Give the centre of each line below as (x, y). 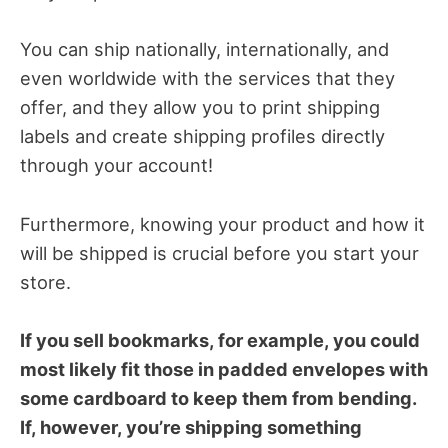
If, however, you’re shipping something (191, 426)
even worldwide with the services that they (207, 78)
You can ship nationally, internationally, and (204, 49)
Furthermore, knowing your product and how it (222, 223)
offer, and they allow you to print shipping (200, 107)
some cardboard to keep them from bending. (218, 397)
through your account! (116, 165)
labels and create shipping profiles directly (202, 136)
